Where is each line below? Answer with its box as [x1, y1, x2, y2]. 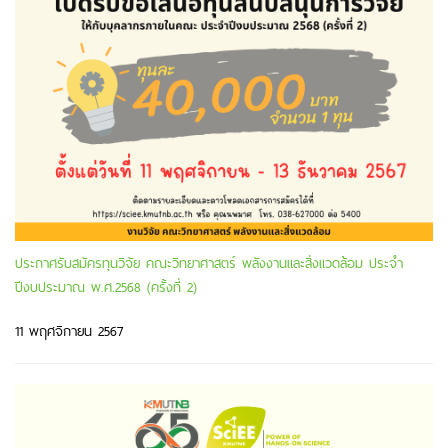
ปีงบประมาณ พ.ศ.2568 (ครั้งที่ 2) [15, 274, 197, 299]
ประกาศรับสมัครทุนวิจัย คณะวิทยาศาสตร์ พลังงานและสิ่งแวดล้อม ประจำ [15, 250, 403, 275]
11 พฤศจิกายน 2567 [15, 318, 123, 343]
